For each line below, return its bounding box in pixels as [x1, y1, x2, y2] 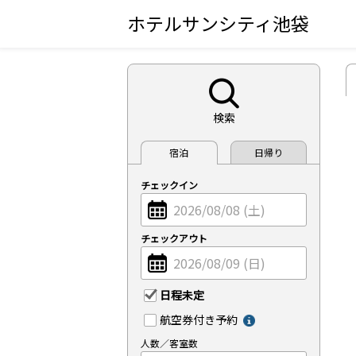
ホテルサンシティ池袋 [127, 10, 309, 37]
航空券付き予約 [160, 311, 238, 327]
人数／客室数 [141, 336, 198, 350]
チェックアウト [141, 231, 207, 245]
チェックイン [141, 178, 198, 192]
